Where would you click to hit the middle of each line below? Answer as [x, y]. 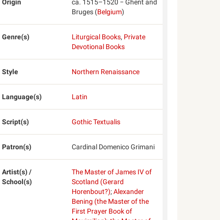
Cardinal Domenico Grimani [113, 147]
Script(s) [16, 122]
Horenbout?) [91, 192]
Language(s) [22, 97]
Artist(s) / [17, 172]
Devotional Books [98, 47]
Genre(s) [16, 37]
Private [134, 37]
